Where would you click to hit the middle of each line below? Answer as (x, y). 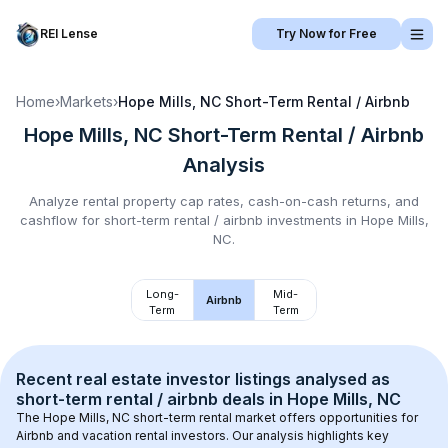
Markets (86, 101)
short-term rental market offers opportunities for (275, 417)
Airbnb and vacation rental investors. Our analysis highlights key (204, 435)
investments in (311, 220)
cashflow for (61, 220)
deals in (252, 399)
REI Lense (69, 33)
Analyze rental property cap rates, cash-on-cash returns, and (224, 201)
